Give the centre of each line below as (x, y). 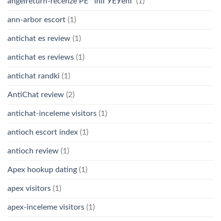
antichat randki (34, 76)
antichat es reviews (41, 57)
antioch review (33, 151)
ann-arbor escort (37, 20)
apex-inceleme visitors (46, 207)
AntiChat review (36, 95)
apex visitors (29, 189)
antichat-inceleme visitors (52, 114)
